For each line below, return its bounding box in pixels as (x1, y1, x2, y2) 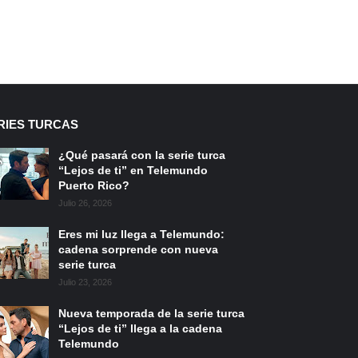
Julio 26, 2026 (58, 198, 112, 208)
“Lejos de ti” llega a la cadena (58, 322, 222, 335)
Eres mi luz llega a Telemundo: (58, 228, 225, 241)
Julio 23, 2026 (58, 277, 112, 287)
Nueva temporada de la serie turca (58, 307, 245, 320)
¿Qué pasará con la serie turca (58, 149, 225, 161)
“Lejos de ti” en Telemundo (58, 164, 208, 177)
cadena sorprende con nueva (58, 243, 218, 256)
